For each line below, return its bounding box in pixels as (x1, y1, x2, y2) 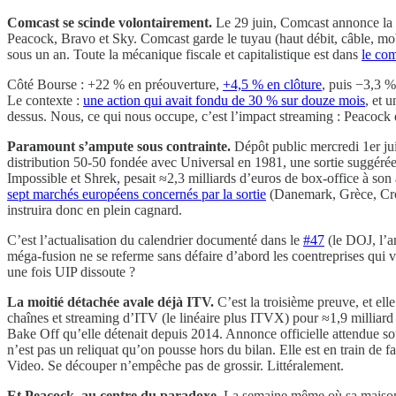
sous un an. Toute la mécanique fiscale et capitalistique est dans (7, 47, 362, 63)
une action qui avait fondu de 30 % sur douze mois (83, 93, 365, 109)
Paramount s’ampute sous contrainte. (7, 139, 231, 155)
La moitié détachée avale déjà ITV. (7, 294, 214, 310)
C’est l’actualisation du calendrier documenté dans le (7, 232, 303, 248)
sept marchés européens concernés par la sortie (7, 187, 266, 202)
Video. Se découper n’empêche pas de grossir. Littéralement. (7, 358, 344, 374)
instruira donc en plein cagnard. (7, 202, 182, 218)
